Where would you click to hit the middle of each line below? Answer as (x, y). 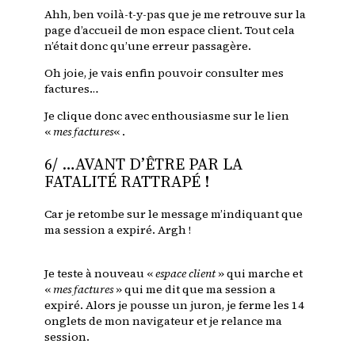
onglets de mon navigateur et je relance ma (163, 321)
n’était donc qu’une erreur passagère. (148, 46)
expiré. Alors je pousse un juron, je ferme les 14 (174, 305)
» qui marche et (259, 273)
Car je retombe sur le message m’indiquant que (174, 214)
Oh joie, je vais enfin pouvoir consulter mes (164, 73)
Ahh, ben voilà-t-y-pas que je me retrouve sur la (175, 14)
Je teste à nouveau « (100, 273)
